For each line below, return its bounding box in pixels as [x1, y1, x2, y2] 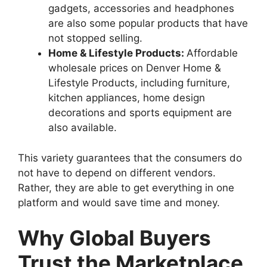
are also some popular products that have [48, 17, 248, 30]
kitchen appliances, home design [48, 92, 205, 104]
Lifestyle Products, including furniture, [48, 77, 230, 89]
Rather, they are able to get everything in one [18, 181, 234, 194]
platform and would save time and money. [18, 196, 220, 209]
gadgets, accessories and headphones [48, 2, 234, 15]
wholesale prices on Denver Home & [48, 62, 221, 74]
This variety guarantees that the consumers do [18, 151, 242, 164]
